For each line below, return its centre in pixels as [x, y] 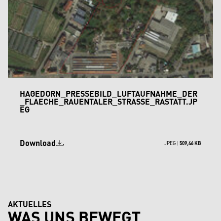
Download [38, 143]
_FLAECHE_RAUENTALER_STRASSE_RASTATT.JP [109, 102]
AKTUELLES [30, 204]
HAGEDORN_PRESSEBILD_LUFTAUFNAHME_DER [109, 94]
